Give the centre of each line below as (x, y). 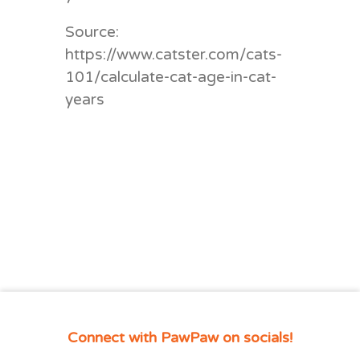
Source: (92, 32)
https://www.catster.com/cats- (173, 54)
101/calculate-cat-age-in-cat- (170, 77)
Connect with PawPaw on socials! (180, 337)
